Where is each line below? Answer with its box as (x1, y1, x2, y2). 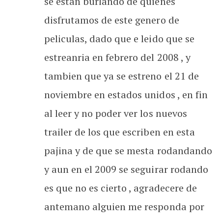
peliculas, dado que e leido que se (44, 31, 194, 45)
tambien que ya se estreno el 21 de (44, 69, 199, 82)
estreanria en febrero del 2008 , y (44, 50, 191, 64)
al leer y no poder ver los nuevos (44, 106, 187, 120)
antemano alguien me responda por (44, 199, 204, 213)
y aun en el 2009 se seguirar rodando (44, 162, 208, 176)
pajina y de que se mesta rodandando (44, 143, 212, 157)
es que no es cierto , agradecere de (44, 181, 197, 194)
